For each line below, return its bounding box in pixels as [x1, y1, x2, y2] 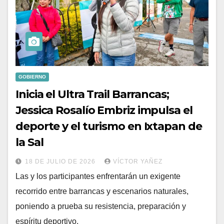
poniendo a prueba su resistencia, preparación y [15, 201, 186, 210]
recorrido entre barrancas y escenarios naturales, [15, 186, 188, 195]
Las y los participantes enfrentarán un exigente [15, 171, 180, 180]
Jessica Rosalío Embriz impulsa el [15, 103, 192, 117]
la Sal [15, 135, 43, 149]
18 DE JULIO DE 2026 [25, 157, 97, 165]
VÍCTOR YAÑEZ [113, 157, 162, 165]
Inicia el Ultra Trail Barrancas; [15, 87, 169, 101]
